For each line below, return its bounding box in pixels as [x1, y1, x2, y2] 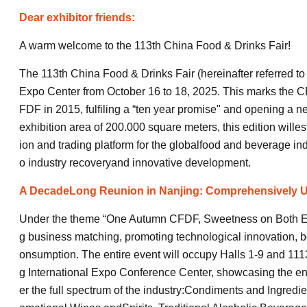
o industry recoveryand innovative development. [19, 157, 251, 169]
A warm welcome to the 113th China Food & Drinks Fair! [19, 40, 291, 51]
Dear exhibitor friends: [19, 12, 135, 23]
